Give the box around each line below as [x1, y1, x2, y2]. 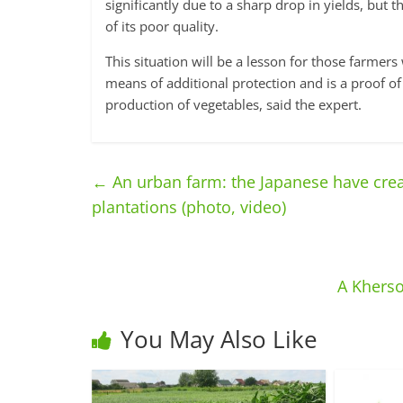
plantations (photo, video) [92, 196, 286, 219]
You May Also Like [121, 323, 318, 356]
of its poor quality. [105, 17, 219, 36]
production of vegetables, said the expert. [105, 95, 362, 114]
